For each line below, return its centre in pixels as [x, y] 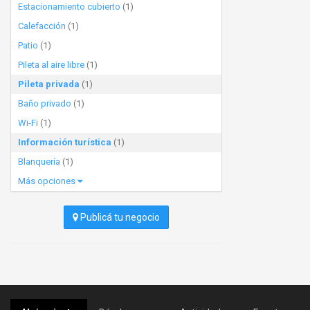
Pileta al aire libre [51, 65]
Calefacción [42, 26]
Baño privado [45, 103]
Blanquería [39, 162]
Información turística [65, 142]
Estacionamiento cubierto [69, 7]
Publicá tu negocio [119, 217]
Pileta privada [49, 84]
